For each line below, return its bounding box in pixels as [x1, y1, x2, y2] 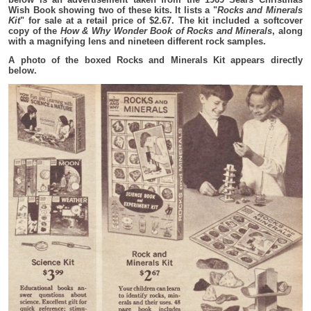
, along [272, 25, 303, 36]
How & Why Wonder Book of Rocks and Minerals [60, 25, 273, 36]
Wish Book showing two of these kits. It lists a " [8, 4, 217, 15]
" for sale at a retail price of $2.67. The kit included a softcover [20, 15, 303, 26]
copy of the [8, 25, 60, 36]
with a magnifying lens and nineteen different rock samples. [8, 35, 267, 47]
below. [8, 65, 37, 76]
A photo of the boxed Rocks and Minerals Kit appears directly [8, 54, 303, 65]
